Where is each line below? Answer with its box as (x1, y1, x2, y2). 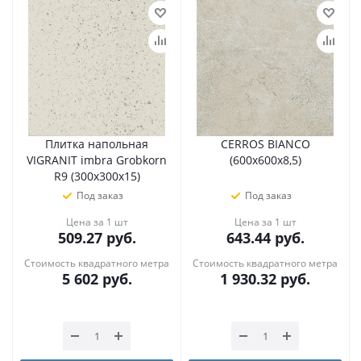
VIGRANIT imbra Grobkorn (27, 152, 167, 168)
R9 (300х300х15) (53, 168, 140, 184)
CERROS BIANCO (220, 136, 310, 151)
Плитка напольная (45, 136, 148, 151)
